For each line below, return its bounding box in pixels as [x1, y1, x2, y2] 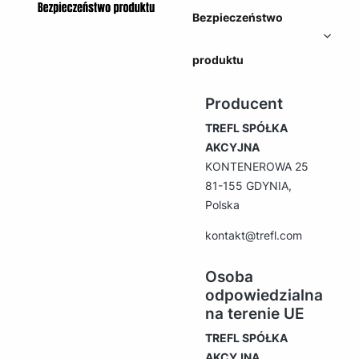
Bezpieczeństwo [192, 10, 283, 24]
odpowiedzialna [205, 285, 323, 305]
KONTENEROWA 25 [205, 159, 309, 173]
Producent [205, 94, 283, 113]
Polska [205, 197, 240, 212]
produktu [192, 52, 244, 67]
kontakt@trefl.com [205, 228, 302, 242]
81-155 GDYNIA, [205, 178, 292, 192]
